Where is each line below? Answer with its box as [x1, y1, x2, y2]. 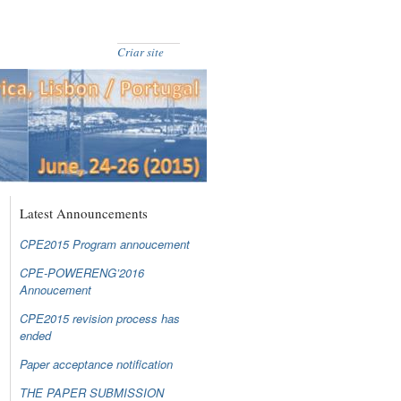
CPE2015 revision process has [20, 309, 180, 327]
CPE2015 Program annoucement [20, 235, 190, 252]
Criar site [117, 44, 164, 60]
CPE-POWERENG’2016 [20, 263, 144, 281]
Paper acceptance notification [20, 354, 173, 372]
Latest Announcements [20, 203, 148, 222]
